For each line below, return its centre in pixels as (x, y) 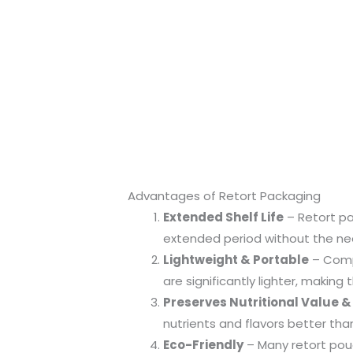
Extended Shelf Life (223, 217)
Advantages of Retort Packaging (224, 196)
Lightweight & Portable (236, 260)
